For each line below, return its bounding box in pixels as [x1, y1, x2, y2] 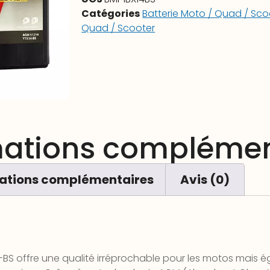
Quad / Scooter [81, 20, 155, 35]
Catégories [81, 6, 140, 20]
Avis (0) [180, 171, 230, 189]
